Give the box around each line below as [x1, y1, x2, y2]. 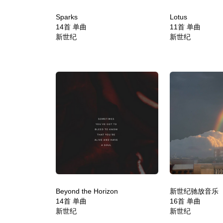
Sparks [56, 12, 78, 21]
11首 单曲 [169, 22, 201, 31]
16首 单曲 [169, 197, 201, 205]
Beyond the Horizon [56, 187, 118, 195]
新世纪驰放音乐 [169, 187, 219, 195]
